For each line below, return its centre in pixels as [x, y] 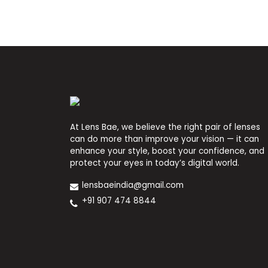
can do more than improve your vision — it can [165, 139]
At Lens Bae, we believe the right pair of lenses [165, 127]
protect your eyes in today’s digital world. [155, 163]
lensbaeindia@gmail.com [133, 185]
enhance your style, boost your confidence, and [167, 151]
